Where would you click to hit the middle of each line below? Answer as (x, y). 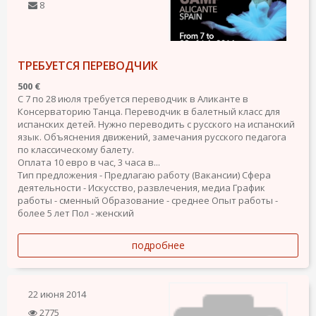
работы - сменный (59, 200)
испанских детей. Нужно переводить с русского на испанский (156, 124)
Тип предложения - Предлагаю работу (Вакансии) (129, 175)
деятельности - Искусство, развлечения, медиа (124, 188)
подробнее (158, 245)
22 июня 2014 (57, 294)
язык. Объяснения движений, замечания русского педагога (152, 137)
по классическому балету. (76, 150)
